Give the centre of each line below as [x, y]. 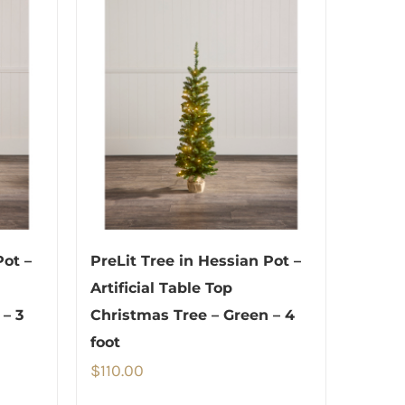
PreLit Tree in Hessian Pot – [195, 260]
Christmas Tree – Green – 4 [192, 315]
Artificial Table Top [161, 287]
